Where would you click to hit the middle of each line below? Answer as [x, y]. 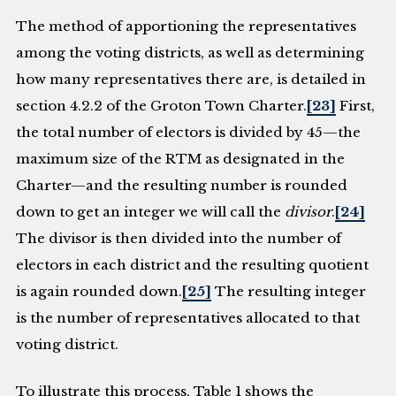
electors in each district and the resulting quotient [193, 264]
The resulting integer [289, 291]
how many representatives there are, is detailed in [191, 79]
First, [356, 105]
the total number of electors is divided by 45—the [189, 132]
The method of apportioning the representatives [187, 26]
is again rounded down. [99, 291]
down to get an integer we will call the [151, 211]
